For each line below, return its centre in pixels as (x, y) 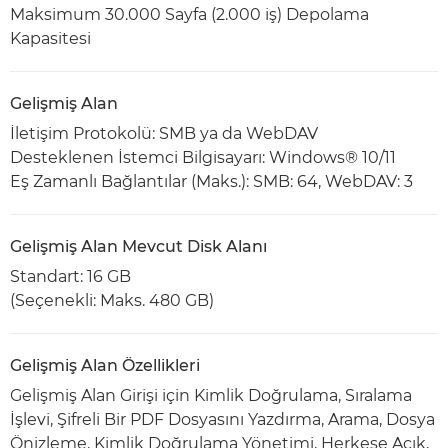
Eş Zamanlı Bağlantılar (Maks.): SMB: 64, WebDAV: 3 (211, 181)
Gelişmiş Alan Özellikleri (105, 365)
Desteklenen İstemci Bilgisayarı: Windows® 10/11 (203, 157)
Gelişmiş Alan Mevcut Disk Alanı (138, 246)
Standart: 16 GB (70, 276)
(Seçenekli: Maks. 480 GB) (112, 300)
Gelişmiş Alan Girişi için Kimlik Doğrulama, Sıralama (211, 395)
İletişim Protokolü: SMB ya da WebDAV (164, 133)
